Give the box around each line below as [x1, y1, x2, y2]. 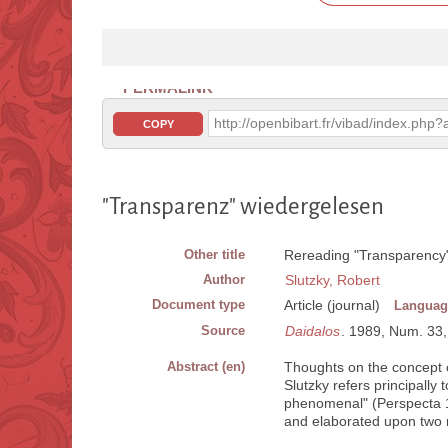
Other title [184, 247, 245, 263]
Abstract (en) [167, 359, 245, 375]
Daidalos [285, 323, 340, 340]
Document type [152, 297, 245, 313]
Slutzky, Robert [285, 272, 380, 289]
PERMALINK [123, 79, 213, 97]
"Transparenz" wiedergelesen [102, 194, 384, 220]
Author [203, 272, 245, 288]
